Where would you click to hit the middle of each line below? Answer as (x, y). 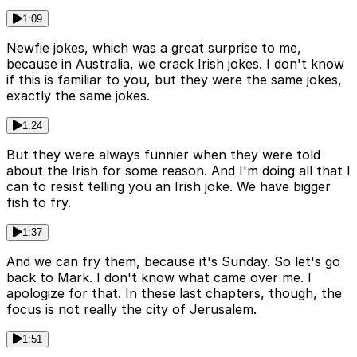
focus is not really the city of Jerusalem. (131, 310)
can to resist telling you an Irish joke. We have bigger (169, 187)
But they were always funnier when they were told (163, 155)
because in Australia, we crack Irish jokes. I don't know (175, 64)
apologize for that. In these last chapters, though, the (174, 294)
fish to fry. (39, 203)
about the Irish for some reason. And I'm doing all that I (178, 171)
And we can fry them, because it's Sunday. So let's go (173, 262)
